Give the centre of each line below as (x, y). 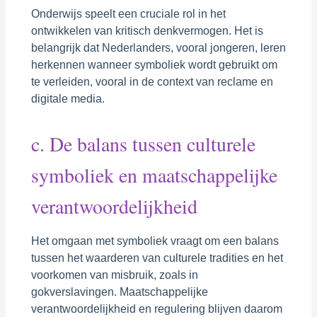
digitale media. (68, 98)
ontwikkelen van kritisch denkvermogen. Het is (147, 30)
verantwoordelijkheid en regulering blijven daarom (156, 309)
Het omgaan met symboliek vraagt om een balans (155, 241)
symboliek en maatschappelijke (154, 175)
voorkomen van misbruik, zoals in (114, 275)
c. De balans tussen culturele (143, 144)
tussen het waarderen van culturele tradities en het (157, 258)
